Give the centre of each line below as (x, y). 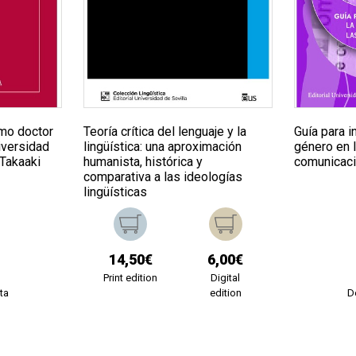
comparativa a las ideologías (163, 177)
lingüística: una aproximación (162, 147)
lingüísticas (115, 192)
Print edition (131, 278)
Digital (226, 278)
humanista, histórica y (143, 162)
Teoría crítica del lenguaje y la (164, 132)
